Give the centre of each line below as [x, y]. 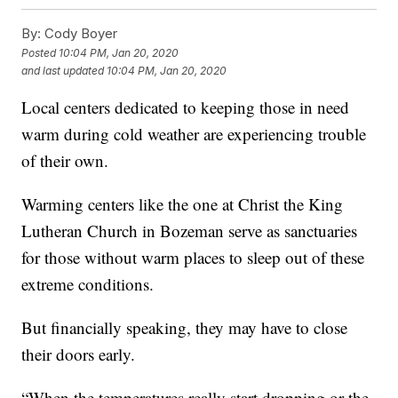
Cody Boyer [80, 34]
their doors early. [79, 354]
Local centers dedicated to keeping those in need [186, 107]
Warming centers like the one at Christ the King [183, 204]
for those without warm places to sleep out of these [193, 258]
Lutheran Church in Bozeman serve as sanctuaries [190, 231]
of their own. [65, 161]
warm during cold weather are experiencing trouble [194, 134]
